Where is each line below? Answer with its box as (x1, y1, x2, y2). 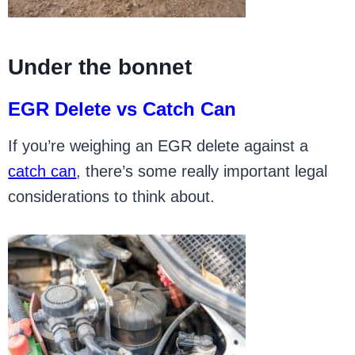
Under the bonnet (8, 55, 193, 79)
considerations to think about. (8, 188, 216, 205)
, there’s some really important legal (76, 162, 328, 180)
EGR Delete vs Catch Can (8, 98, 237, 120)
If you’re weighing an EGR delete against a (8, 137, 309, 155)
